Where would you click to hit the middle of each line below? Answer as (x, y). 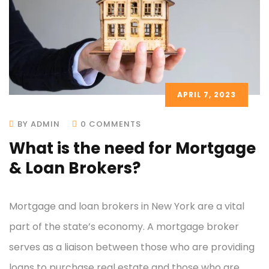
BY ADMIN (39, 124)
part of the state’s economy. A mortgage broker (124, 226)
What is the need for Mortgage (132, 148)
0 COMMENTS (111, 124)
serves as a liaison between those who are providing (132, 247)
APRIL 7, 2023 (207, 94)
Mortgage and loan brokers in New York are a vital (127, 206)
